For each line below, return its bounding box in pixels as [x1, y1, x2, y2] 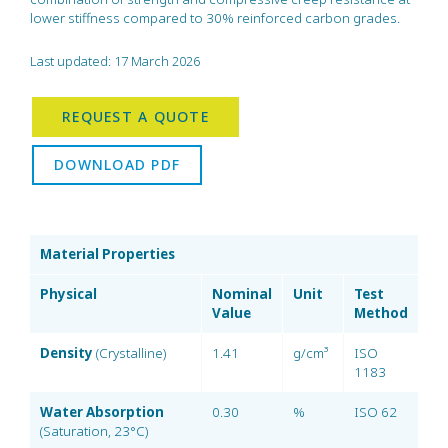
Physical [40, 285, 97, 303]
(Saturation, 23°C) [40, 422, 148, 440]
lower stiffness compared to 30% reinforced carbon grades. [30, 9, 400, 27]
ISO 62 [354, 403, 397, 421]
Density [40, 344, 93, 362]
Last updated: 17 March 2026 [30, 52, 200, 70]
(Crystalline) [93, 344, 166, 362]
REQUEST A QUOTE [62, 107, 209, 126]
